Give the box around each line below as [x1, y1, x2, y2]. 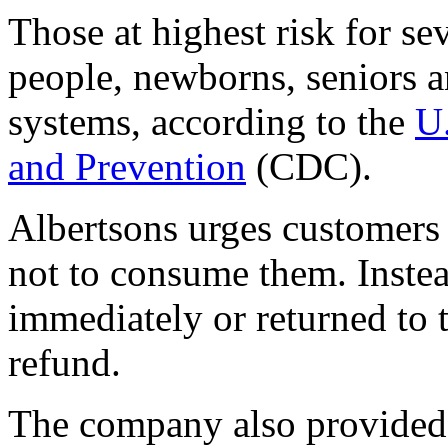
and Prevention [8, 144, 246, 188]
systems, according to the [8, 99, 415, 143]
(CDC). [246, 144, 372, 188]
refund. [8, 340, 121, 384]
